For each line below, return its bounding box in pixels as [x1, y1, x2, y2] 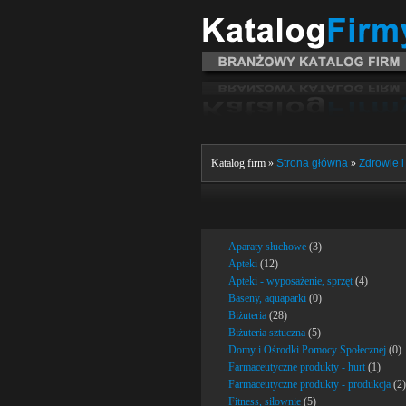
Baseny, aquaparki [228, 292, 306, 304]
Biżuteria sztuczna [228, 326, 305, 339]
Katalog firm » [211, 157, 276, 169]
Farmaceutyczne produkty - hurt [228, 361, 365, 373]
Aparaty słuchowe [228, 240, 306, 253]
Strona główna [276, 157, 348, 169]
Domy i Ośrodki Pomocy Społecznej [228, 343, 386, 356]
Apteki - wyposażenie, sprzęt [228, 275, 353, 287]
